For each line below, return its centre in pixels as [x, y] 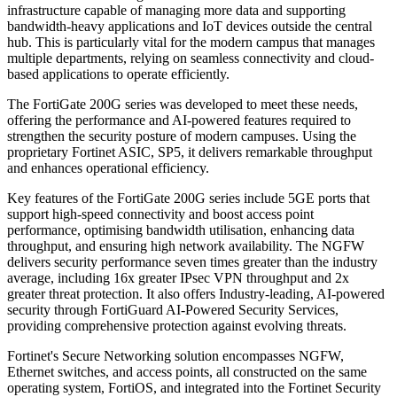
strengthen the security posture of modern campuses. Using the [182, 136]
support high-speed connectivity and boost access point [160, 214]
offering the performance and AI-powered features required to [179, 121]
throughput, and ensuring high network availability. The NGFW [186, 246]
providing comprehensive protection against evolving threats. [177, 326]
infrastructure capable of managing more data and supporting [176, 11]
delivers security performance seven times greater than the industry [192, 262]
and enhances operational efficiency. [108, 168]
